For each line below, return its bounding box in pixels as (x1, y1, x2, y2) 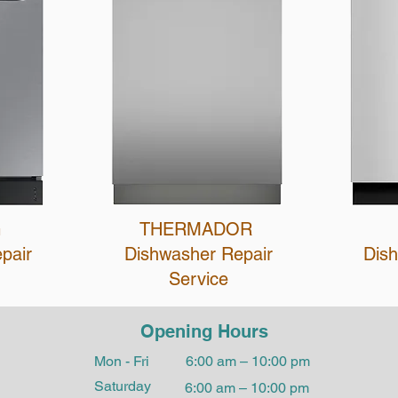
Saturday (94, 378, 151, 394)
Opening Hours (140, 321, 268, 342)
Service (169, 268, 229, 290)
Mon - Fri (94, 353, 149, 370)
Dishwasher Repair (124, 243, 274, 265)
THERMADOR (139, 219, 259, 240)
